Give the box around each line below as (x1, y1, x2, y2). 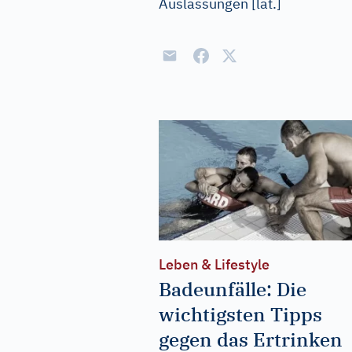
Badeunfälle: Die (159, 276, 306, 302)
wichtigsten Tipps (159, 301, 322, 327)
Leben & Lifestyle (159, 255, 269, 273)
